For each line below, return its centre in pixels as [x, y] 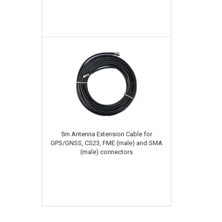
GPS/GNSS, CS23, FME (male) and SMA [106, 143]
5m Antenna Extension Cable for [106, 134]
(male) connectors [106, 152]
